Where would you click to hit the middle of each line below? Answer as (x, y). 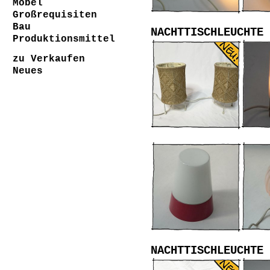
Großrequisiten (55, 15)
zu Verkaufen (49, 59)
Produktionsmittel (64, 39)
